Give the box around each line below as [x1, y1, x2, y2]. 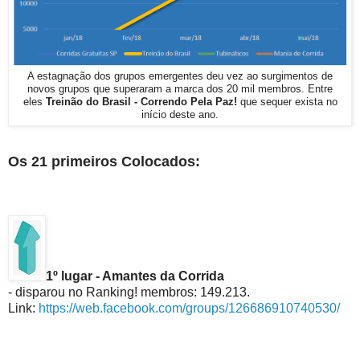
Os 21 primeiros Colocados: [8, 153, 200, 170]
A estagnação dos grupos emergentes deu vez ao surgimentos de [27, 70, 333, 82]
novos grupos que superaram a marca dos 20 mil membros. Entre [27, 83, 333, 95]
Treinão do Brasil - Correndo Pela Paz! [45, 95, 240, 108]
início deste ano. [141, 108, 219, 121]
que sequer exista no [239, 95, 337, 108]
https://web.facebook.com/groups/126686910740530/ [39, 301, 340, 315]
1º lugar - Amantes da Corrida [46, 268, 224, 283]
